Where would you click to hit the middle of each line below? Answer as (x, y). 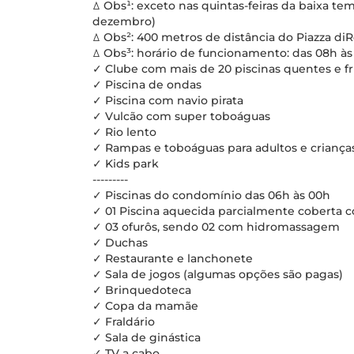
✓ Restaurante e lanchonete (173, 258)
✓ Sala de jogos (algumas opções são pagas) (218, 274)
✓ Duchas (120, 243)
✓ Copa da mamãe (145, 306)
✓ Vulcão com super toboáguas (181, 116)
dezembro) (124, 21)
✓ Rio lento (124, 132)
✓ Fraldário (124, 322)
